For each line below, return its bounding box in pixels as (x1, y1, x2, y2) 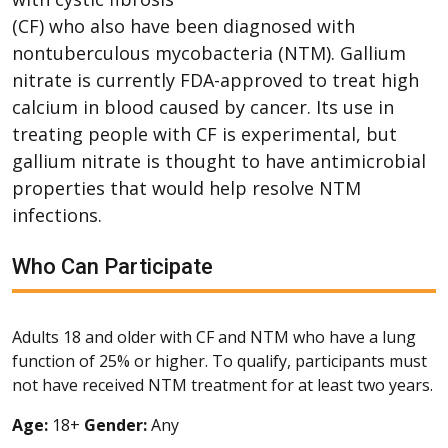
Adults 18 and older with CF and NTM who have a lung (12, 325, 416, 348)
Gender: (84, 413, 147, 436)
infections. (12, 202, 102, 227)
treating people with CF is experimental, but (12, 121, 397, 146)
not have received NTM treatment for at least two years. (12, 373, 433, 396)
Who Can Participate (12, 253, 213, 279)
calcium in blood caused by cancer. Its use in (12, 94, 394, 119)
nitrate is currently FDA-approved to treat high (12, 67, 419, 92)
